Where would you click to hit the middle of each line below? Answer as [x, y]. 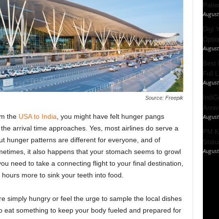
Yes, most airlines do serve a [134, 128]
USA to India [37, 117]
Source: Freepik [164, 98]
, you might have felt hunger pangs [110, 117]
